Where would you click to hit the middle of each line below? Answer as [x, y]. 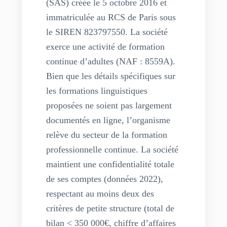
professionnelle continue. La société [112, 149]
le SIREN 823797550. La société [107, 32]
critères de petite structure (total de [110, 208]
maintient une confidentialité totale [110, 164]
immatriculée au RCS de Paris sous [111, 17]
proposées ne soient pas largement [109, 105]
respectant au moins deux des [100, 194]
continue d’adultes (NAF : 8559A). [110, 61]
